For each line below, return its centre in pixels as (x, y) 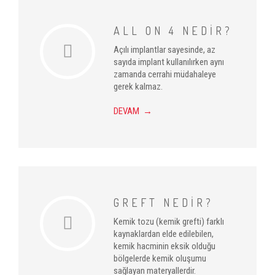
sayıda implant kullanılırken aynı (169, 62)
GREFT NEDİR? (164, 203)
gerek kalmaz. (138, 87)
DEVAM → (133, 111)
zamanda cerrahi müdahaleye (165, 74)
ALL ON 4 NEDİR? (173, 31)
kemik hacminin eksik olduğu (165, 246)
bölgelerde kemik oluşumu (160, 258)
